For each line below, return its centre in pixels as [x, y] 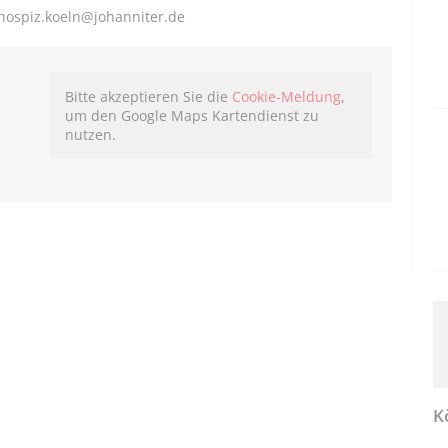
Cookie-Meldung [287, 97]
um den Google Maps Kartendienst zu [192, 116]
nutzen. [91, 135]
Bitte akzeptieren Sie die [149, 97]
